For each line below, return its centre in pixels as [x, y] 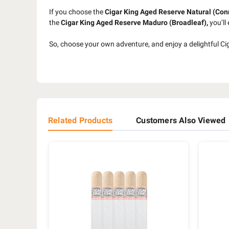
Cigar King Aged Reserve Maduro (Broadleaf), [134, 22]
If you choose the [77, 12]
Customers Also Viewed [181, 120]
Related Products [81, 120]
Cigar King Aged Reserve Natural [158, 12]
